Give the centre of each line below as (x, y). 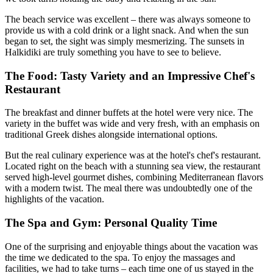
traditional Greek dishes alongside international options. (111, 135)
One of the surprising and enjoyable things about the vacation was (131, 246)
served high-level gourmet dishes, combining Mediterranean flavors (134, 177)
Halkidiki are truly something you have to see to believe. (113, 52)
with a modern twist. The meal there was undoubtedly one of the (129, 188)
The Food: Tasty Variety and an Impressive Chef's (130, 76)
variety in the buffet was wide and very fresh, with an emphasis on (132, 124)
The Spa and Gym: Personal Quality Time (111, 222)
